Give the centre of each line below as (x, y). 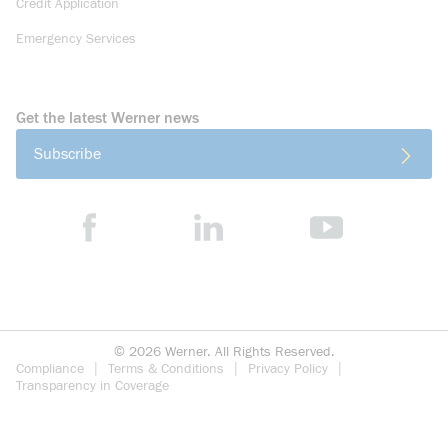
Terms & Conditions (166, 369)
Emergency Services (76, 39)
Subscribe (67, 154)
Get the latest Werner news (107, 118)
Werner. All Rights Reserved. (249, 352)
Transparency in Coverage (92, 386)
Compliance (50, 369)
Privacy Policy (288, 369)
